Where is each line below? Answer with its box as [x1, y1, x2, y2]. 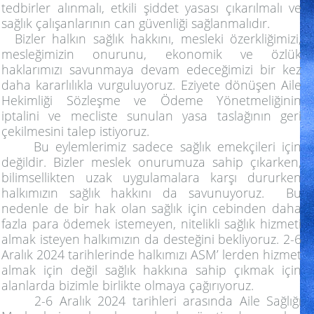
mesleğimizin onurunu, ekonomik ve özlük [1, 45, 301, 62]
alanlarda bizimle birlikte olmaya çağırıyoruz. [1, 276, 254, 294]
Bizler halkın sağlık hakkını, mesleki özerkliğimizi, [1, 29, 301, 47]
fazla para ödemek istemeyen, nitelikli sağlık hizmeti [1, 214, 301, 232]
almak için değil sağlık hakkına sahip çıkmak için [1, 261, 301, 278]
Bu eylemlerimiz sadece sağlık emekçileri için [1, 137, 301, 155]
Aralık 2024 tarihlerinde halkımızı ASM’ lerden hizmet [1, 245, 301, 263]
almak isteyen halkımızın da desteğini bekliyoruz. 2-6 [1, 230, 301, 247]
